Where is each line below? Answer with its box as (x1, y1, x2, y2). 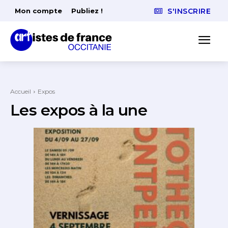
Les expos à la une (10, 101, 148, 120)
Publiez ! (71, 7, 103, 15)
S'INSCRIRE (167, 7, 211, 16)
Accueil (10, 88, 31, 96)
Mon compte (15, 7, 62, 15)
